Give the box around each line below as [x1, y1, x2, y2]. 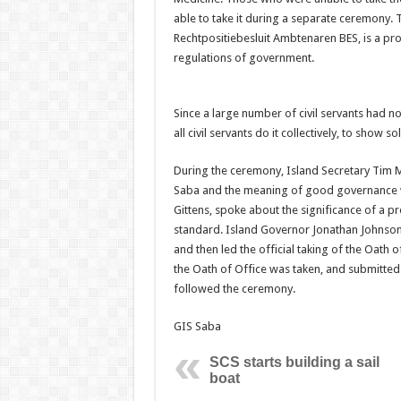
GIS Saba [173, 320, 221, 333]
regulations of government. [173, 51, 314, 64]
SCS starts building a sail [209, 354, 380, 370]
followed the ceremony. [173, 282, 295, 295]
